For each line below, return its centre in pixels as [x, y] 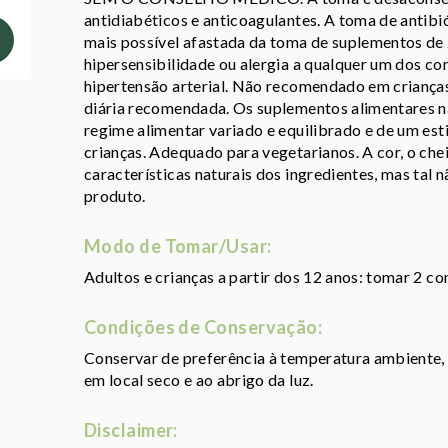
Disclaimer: [131, 430]
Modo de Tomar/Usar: [178, 246]
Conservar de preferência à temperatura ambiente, [264, 358]
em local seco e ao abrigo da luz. [199, 380]
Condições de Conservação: [203, 327]
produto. [115, 196]
